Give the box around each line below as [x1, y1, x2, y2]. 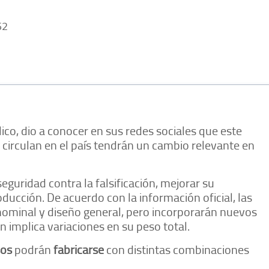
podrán [12, 241, 53, 258]
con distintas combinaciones [104, 241, 249, 258]
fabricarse [53, 241, 104, 258]
